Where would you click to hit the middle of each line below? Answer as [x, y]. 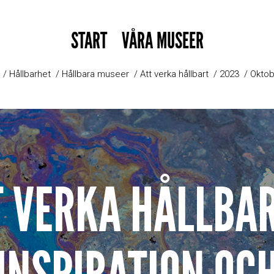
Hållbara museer [95, 74]
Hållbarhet [30, 74]
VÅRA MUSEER [162, 41]
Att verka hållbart [174, 74]
